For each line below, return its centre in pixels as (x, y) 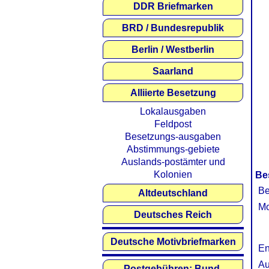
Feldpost (173, 124)
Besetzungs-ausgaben (173, 137)
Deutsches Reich (173, 215)
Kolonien (173, 174)
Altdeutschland (173, 193)
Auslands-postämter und (173, 162)
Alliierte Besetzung (173, 93)
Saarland (173, 71)
